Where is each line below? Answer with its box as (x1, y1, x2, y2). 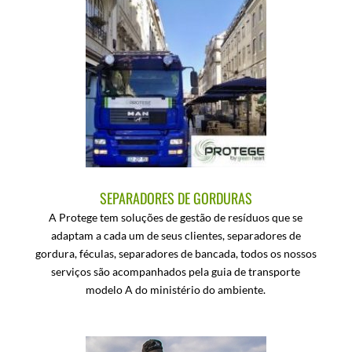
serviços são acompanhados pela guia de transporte (51, 265, 301, 278)
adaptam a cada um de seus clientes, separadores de (50, 229, 301, 242)
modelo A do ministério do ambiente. (86, 283, 266, 296)
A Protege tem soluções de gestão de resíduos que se (49, 211, 303, 224)
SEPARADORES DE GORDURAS (99, 188, 252, 208)
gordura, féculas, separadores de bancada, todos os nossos (35, 247, 317, 260)
